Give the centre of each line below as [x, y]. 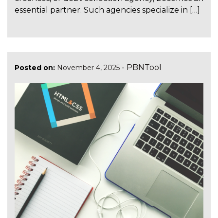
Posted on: [35, 68]
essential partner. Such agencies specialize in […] [107, 10]
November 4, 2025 [88, 68]
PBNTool [144, 68]
